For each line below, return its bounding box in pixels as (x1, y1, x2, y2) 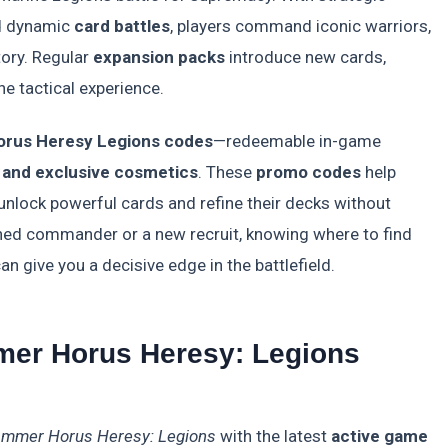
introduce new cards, (225, 47, 386, 68)
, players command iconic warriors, (170, 16, 431, 37)
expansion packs (93, 47, 225, 68)
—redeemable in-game (213, 130, 381, 151)
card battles (74, 16, 170, 37)
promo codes (256, 161, 361, 182)
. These (198, 161, 256, 182)
